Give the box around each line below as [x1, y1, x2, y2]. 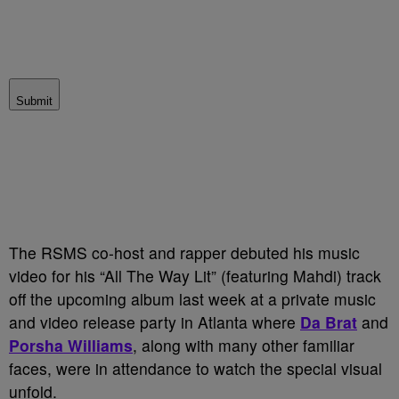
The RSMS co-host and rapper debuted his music [9, 241, 360, 264]
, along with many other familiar [133, 334, 354, 356]
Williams [68, 334, 133, 356]
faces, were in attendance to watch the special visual [9, 357, 382, 379]
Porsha [9, 334, 63, 356]
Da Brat [300, 311, 357, 333]
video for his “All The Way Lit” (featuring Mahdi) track [9, 265, 381, 287]
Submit [16, 94, 53, 108]
